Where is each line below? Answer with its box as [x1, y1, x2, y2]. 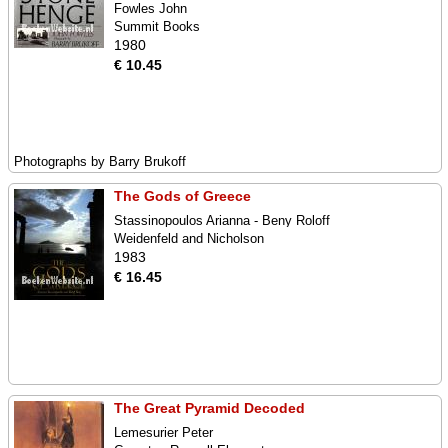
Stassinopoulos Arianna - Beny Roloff [114, 213, 330, 228]
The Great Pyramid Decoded [114, 400, 305, 416]
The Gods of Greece [114, 188, 251, 204]
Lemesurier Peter [114, 425, 213, 440]
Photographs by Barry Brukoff [14, 154, 186, 169]
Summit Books [114, 19, 200, 34]
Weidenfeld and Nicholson [114, 231, 264, 246]
